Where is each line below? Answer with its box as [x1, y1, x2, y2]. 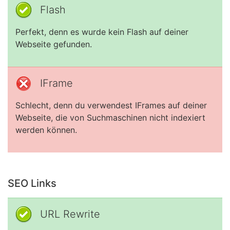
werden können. [15, 125, 77, 135]
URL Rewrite [40, 208, 100, 220]
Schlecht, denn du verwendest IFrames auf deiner [15, 100, 207, 110]
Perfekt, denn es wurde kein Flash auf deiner [15, 27, 188, 37]
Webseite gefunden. [15, 39, 92, 49]
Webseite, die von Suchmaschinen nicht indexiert [15, 112, 205, 123]
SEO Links [8, 177, 56, 189]
